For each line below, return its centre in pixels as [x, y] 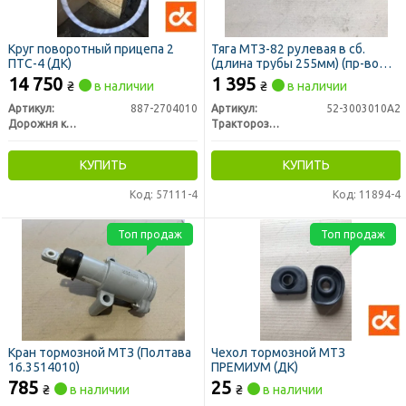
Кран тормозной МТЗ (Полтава [100, 352]
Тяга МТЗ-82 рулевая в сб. [288, 48]
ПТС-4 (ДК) [40, 63]
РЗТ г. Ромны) [251, 77]
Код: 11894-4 [367, 194]
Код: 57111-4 [164, 194]
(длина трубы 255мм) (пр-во [295, 63]
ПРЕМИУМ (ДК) [255, 367]
